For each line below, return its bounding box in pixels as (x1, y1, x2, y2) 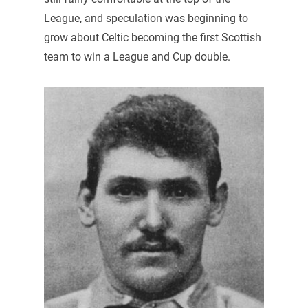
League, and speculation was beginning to (43, 11, 248, 25)
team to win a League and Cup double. (43, 49, 230, 63)
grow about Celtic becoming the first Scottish (43, 30, 261, 44)
